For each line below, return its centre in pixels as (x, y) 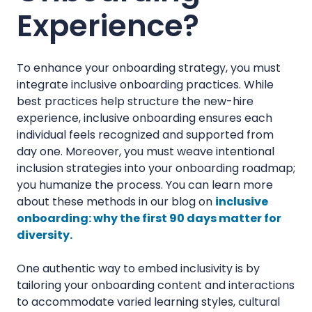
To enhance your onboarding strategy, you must (149, 68)
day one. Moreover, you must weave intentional (146, 151)
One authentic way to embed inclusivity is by (138, 268)
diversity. (46, 235)
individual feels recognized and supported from (145, 134)
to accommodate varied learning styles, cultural (148, 302)
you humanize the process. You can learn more (145, 185)
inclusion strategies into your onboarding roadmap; (156, 168)
